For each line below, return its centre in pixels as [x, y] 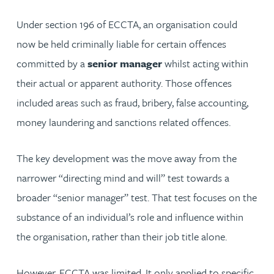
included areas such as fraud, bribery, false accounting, [132, 102]
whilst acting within [205, 63]
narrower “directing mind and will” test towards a [123, 177]
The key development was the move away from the [127, 158]
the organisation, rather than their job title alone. [122, 236]
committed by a [52, 63]
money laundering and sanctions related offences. [125, 122]
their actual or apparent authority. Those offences [124, 83]
